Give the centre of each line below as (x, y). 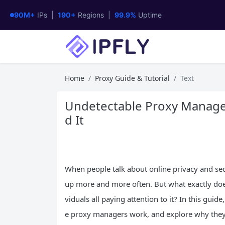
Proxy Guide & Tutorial (132, 78)
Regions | (95, 15)
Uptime (149, 15)
